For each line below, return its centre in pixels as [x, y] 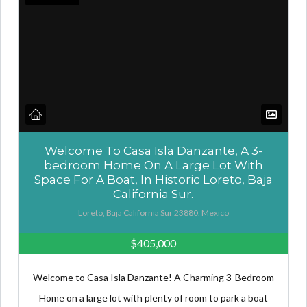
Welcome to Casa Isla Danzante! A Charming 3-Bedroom [153, 278]
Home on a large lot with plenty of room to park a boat [153, 298]
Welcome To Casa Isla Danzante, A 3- [153, 151]
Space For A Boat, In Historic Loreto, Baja [153, 180]
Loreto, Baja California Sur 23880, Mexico [153, 213]
